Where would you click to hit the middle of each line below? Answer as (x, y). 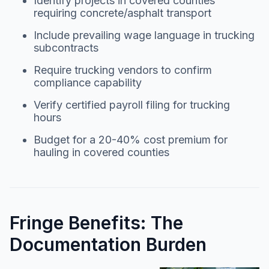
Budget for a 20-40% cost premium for (131, 139)
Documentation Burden (108, 244)
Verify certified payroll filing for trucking (132, 104)
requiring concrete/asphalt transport (122, 13)
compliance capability (88, 82)
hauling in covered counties (101, 152)
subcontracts (66, 47)
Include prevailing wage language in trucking (144, 35)
